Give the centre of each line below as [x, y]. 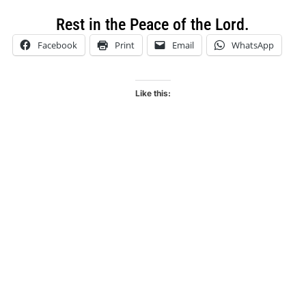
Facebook [58, 45]
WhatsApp [253, 45]
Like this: [153, 94]
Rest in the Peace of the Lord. [153, 25]
